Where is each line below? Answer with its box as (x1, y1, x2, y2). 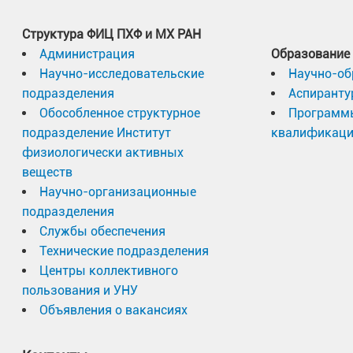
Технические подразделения (39, 243, 209, 258)
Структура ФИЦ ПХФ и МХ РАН (22, 27, 201, 42)
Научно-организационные (39, 184, 196, 199)
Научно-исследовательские (39, 66, 204, 81)
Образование (271, 46, 350, 61)
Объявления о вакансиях (39, 303, 188, 318)
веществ (22, 165, 72, 180)
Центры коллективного (39, 263, 178, 278)
